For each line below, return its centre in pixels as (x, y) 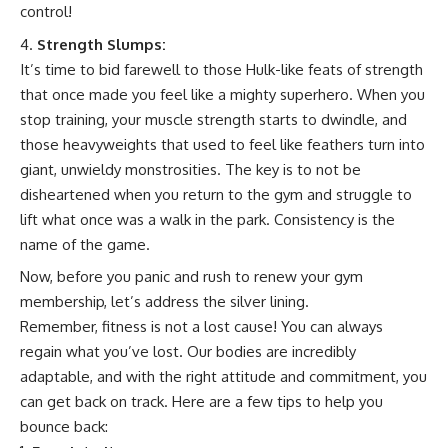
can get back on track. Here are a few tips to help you (201, 401)
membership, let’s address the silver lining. (164, 301)
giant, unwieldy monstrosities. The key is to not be (190, 169)
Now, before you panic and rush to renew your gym (191, 276)
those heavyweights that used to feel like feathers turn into (222, 144)
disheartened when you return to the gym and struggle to (216, 194)
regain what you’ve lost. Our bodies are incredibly (188, 351)
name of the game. (85, 244)
